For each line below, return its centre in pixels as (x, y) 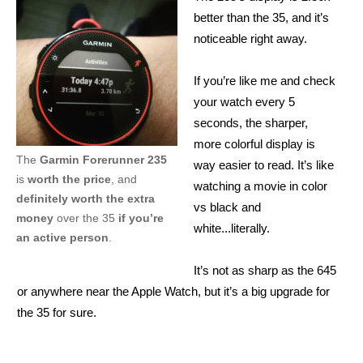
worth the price (68, 179)
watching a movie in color (261, 186)
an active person (62, 238)
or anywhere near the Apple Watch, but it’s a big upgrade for (173, 291)
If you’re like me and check (265, 80)
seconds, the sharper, (251, 122)
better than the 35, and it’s (261, 17)
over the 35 (88, 218)
